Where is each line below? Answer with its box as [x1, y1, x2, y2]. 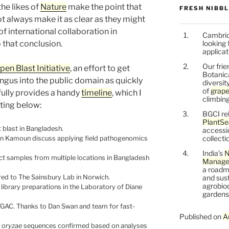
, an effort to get [70, 63, 130, 74]
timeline [81, 88, 112, 98]
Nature [40, 2, 66, 12]
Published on [179, 212, 223, 221]
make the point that [66, 2, 142, 12]
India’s [202, 149, 224, 158]
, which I [112, 88, 142, 98]
